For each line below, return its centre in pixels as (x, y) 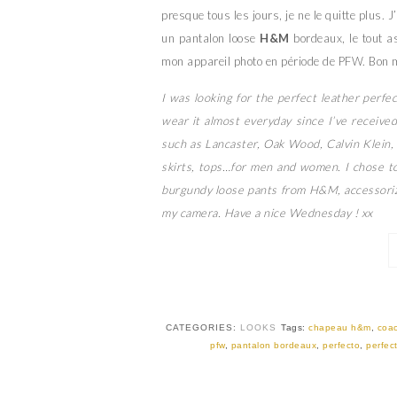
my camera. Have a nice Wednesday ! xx (267, 212)
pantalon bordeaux (273, 345)
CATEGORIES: (203, 327)
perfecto (341, 345)
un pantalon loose (211, 38)
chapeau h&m (340, 327)
